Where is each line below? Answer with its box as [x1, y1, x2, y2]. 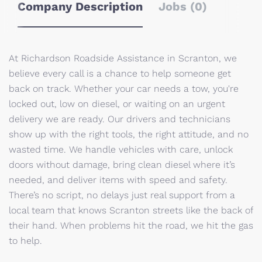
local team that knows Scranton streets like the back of [9, 205, 253, 216]
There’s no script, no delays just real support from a [9, 189, 235, 201]
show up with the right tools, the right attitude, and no [9, 129, 249, 140]
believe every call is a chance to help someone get [9, 68, 231, 79]
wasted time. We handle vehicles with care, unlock [9, 144, 233, 155]
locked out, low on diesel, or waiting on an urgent [9, 98, 225, 109]
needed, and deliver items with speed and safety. [9, 174, 227, 185]
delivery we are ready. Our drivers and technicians [9, 113, 230, 125]
